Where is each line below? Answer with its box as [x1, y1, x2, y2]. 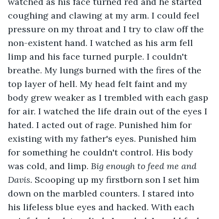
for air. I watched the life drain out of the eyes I [8, 105, 210, 117]
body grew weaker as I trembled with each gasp [8, 91, 211, 103]
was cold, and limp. [8, 160, 91, 172]
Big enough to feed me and [91, 160, 199, 172]
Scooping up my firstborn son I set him [35, 174, 202, 185]
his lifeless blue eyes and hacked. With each [8, 201, 197, 213]
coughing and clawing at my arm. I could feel [8, 9, 202, 21]
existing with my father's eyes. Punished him [8, 132, 199, 144]
